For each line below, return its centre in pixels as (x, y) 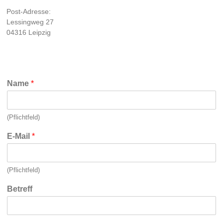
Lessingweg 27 (30, 22)
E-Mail (20, 136)
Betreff (20, 189)
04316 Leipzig (29, 32)
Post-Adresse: (29, 11)
